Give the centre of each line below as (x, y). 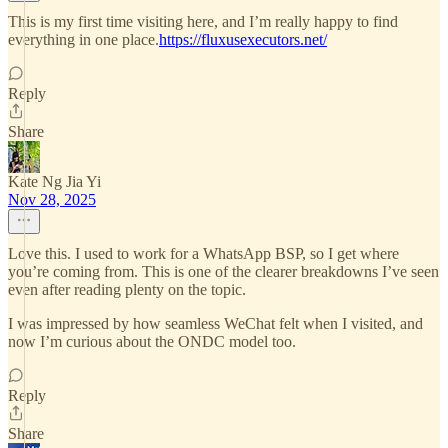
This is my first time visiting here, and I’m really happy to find (203, 21)
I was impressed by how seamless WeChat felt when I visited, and (215, 323)
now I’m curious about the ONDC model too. (152, 341)
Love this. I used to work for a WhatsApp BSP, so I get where (203, 253)
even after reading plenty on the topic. (127, 289)
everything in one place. (83, 39)
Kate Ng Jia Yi (54, 181)
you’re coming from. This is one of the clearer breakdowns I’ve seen (223, 271)
